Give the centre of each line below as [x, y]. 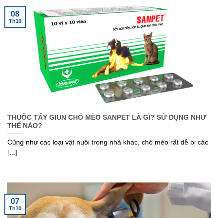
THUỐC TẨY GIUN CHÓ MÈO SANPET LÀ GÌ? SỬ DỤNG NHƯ [107, 117]
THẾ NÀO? [25, 126]
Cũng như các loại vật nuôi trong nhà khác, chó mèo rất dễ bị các [108, 143]
